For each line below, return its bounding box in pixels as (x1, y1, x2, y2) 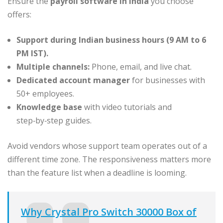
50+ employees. (16, 88, 74, 99)
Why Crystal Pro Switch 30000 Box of (21, 205, 197, 219)
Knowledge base (16, 101, 82, 112)
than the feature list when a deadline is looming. (7, 167, 187, 178)
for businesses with (130, 74, 205, 86)
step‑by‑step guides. (16, 114, 92, 126)
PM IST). (16, 47, 48, 59)
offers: (7, 8, 31, 20)
